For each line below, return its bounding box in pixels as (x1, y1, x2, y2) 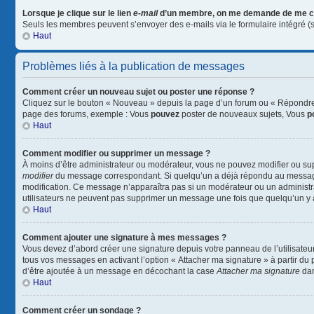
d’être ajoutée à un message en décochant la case (22, 266, 217, 276)
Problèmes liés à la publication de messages (22, 60, 245, 72)
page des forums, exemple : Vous (22, 109, 151, 119)
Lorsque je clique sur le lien (22, 8, 133, 18)
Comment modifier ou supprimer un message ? (22, 149, 210, 158)
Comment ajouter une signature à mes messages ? (22, 233, 226, 243)
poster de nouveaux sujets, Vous (179, 109, 307, 119)
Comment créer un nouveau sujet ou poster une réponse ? (22, 87, 254, 97)
